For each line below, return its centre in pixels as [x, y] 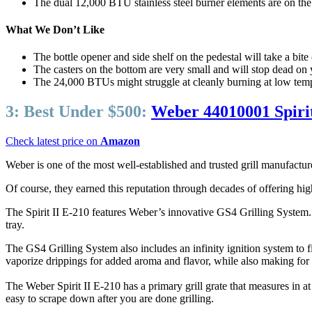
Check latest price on [53, 141]
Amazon [120, 141]
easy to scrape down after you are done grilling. [110, 299]
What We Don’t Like [55, 30]
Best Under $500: [85, 112]
